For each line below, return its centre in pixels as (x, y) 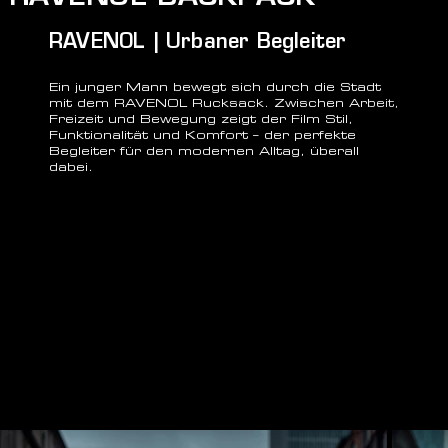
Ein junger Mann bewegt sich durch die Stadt (215, 88)
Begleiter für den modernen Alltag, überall (204, 152)
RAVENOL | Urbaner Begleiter (198, 43)
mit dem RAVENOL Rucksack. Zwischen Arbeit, (224, 104)
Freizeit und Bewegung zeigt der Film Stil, (201, 120)
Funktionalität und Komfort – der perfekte (202, 136)
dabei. (71, 168)
